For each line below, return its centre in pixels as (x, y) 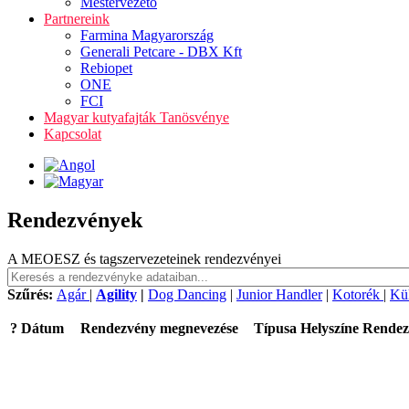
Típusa (275, 328)
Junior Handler (279, 294)
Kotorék (358, 294)
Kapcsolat (73, 134)
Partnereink (77, 19)
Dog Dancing (187, 294)
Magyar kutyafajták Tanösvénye (136, 117)
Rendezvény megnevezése (159, 328)
